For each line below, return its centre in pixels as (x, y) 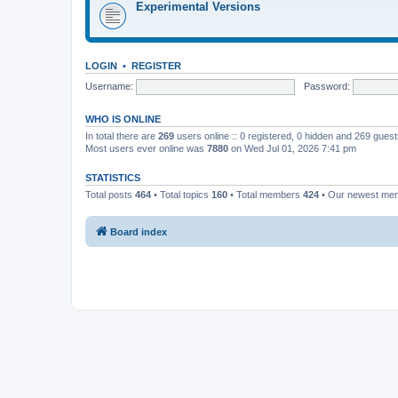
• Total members (265, 195)
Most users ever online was (146, 148)
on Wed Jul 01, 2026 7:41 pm (292, 148)
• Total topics (181, 195)
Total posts (110, 195)
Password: (326, 86)
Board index (139, 231)
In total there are (122, 136)
